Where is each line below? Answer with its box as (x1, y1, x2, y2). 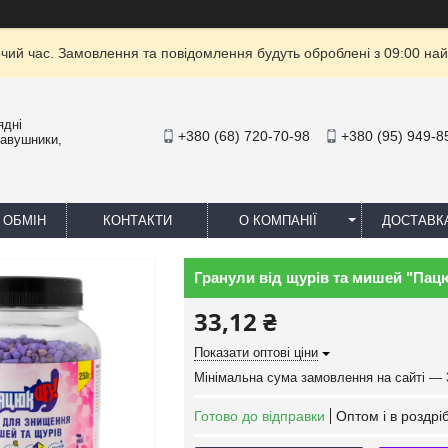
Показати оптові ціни (194, 345, 318, 360)
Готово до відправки (194, 408, 325, 424)
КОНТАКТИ (102, 213, 172, 228)
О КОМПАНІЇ (239, 213, 317, 228)
